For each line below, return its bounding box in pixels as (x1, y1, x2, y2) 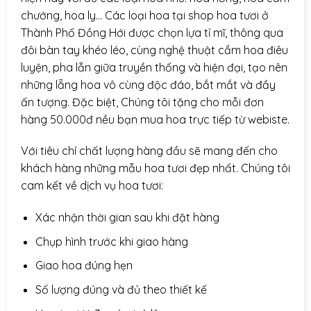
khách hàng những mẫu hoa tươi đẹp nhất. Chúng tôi (21, 161, 290, 176)
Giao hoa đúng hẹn (35, 258, 133, 273)
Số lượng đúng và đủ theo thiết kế (35, 283, 207, 297)
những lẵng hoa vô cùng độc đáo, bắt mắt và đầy (21, 77, 276, 92)
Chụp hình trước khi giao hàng (35, 234, 188, 249)
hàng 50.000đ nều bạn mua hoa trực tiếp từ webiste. (21, 112, 289, 126)
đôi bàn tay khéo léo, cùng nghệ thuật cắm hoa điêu (21, 42, 288, 57)
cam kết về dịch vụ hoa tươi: (21, 178, 163, 193)
